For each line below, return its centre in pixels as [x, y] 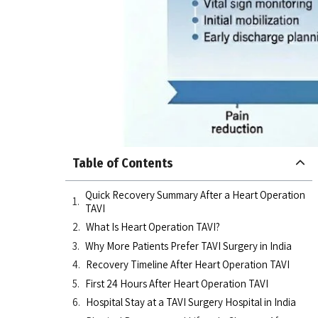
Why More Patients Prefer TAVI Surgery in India [188, 246]
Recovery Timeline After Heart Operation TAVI [188, 265]
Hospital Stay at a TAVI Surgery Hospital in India [191, 302]
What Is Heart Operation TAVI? [153, 227]
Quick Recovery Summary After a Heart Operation [195, 194]
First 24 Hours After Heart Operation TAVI [177, 283]
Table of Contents [123, 163]
